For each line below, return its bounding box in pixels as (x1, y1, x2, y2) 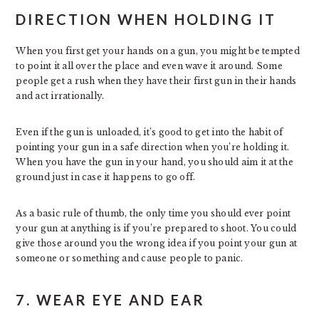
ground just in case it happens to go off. (16, 172, 196, 182)
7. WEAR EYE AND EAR (16, 291, 206, 308)
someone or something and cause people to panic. (16, 253, 244, 263)
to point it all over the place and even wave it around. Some (16, 61, 283, 71)
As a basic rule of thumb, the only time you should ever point (16, 208, 291, 219)
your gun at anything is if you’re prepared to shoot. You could (16, 223, 297, 234)
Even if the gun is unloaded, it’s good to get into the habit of (16, 127, 283, 137)
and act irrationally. (16, 90, 105, 101)
